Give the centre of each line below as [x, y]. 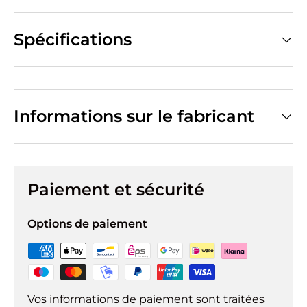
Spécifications [73, 40]
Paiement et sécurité [116, 190]
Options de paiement [87, 224]
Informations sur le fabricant [134, 116]
